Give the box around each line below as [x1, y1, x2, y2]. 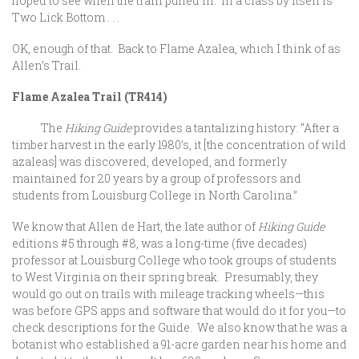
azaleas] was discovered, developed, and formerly [12, 154, 287, 169]
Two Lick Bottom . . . [12, 10, 119, 25]
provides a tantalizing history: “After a [131, 120, 339, 135]
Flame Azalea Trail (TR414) [12, 89, 167, 104]
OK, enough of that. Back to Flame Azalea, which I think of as [12, 41, 341, 56]
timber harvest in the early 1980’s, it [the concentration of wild [12, 137, 346, 152]
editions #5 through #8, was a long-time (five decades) [12, 236, 307, 251]
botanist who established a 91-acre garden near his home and [12, 337, 347, 352]
